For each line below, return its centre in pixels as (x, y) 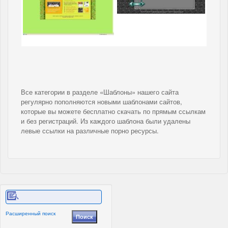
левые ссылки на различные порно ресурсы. (90, 130)
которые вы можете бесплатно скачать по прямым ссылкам (113, 111)
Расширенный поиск (31, 213)
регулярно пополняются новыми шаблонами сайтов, (102, 101)
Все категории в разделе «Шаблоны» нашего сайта (100, 92)
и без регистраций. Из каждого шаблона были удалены (106, 121)
